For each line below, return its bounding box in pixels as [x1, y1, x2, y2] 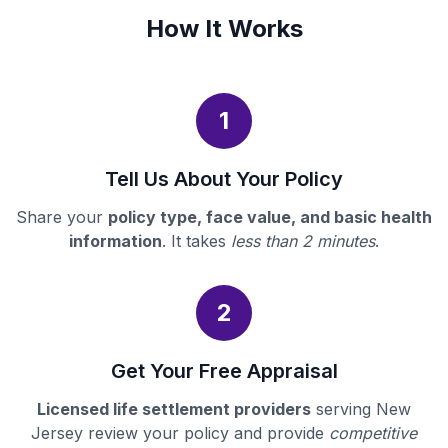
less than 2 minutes [231, 231, 375, 252]
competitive [329, 423, 417, 444]
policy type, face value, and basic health [108, 207, 432, 228]
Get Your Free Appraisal [110, 359, 338, 384]
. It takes [162, 231, 231, 252]
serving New [311, 399, 411, 420]
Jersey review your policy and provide [31, 423, 329, 444]
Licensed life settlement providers [37, 399, 311, 420]
